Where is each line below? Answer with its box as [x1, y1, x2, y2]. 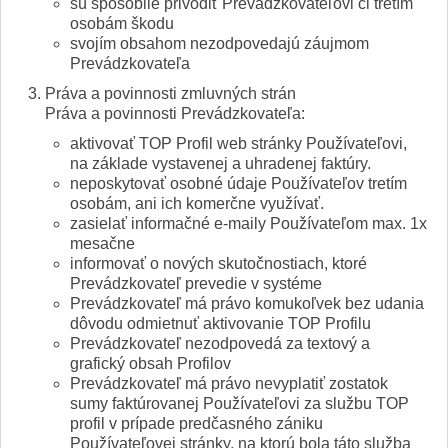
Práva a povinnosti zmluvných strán [45, 86, 296, 104]
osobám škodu [70, 16, 174, 34]
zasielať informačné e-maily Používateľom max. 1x [70, 216, 427, 234]
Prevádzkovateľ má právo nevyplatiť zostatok [70, 376, 388, 394]
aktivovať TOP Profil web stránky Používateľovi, [70, 136, 407, 154]
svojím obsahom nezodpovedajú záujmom [70, 36, 369, 54]
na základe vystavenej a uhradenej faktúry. [70, 156, 371, 174]
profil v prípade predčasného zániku [70, 416, 323, 434]
